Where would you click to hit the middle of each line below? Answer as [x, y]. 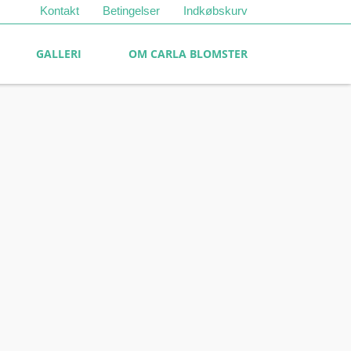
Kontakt [60, 11]
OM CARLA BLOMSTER [188, 54]
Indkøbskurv [215, 11]
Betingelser [131, 11]
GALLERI [59, 54]
